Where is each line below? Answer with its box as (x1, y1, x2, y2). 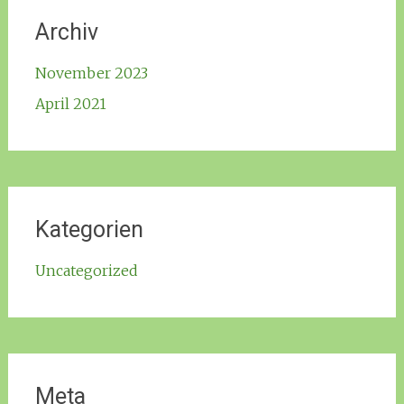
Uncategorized (34, 262, 138, 280)
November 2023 (34, 64, 148, 83)
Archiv (34, 19, 98, 46)
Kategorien (34, 216, 143, 243)
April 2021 (34, 95, 106, 114)
